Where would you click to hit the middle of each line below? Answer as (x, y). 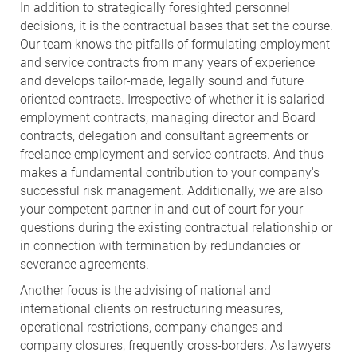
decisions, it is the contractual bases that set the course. (177, 25)
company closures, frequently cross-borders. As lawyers (175, 345)
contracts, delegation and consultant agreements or (164, 135)
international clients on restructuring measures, (151, 308)
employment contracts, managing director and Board (168, 117)
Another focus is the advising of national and (145, 290)
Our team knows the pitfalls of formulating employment (175, 44)
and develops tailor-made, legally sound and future (162, 80)
